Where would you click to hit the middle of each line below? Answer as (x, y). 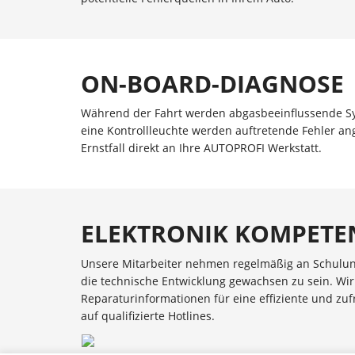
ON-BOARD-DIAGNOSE (212, 83)
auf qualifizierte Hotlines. (148, 315)
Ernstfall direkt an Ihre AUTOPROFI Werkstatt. (201, 148)
